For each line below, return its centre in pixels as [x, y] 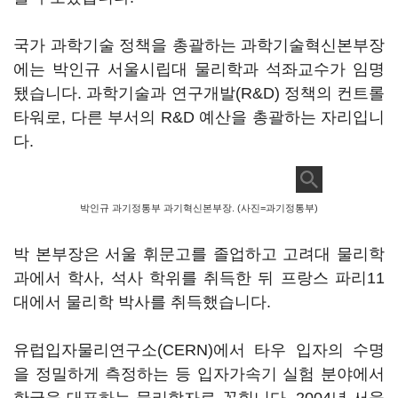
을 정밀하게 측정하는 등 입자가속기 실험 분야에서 [199, 374]
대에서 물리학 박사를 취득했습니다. [144, 302]
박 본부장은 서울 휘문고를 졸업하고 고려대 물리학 [199, 254]
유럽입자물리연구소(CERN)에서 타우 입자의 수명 [199, 350]
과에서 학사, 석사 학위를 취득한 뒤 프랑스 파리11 [199, 278]
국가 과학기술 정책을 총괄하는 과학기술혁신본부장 [199, 45]
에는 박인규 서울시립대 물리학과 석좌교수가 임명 [199, 69]
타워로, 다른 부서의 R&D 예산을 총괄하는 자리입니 [199, 117]
